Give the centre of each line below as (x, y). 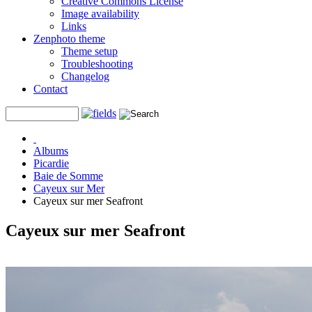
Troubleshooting (97, 64)
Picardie (51, 163)
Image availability (100, 14)
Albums (51, 151)
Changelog (85, 76)
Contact (50, 89)
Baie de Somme (68, 176)
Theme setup (89, 51)
